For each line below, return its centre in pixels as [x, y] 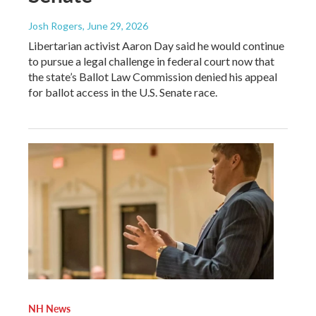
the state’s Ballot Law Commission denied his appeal [153, 76]
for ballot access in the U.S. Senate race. [123, 92]
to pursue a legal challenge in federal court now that [151, 61]
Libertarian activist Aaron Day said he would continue [156, 45]
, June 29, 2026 [115, 25]
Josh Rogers [55, 25]
